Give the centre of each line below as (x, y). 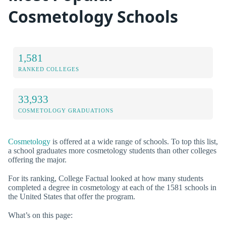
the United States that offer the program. (72, 197)
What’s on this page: (40, 215)
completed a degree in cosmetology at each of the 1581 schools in (112, 188)
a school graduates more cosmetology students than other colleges (112, 150)
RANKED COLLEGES (49, 69)
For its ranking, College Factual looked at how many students (106, 179)
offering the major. (37, 159)
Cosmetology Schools (93, 17)
